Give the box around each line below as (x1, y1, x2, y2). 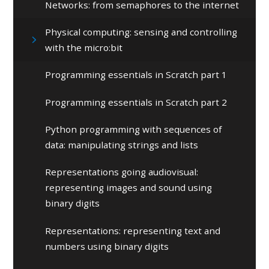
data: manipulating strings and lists (45, 139, 199, 151)
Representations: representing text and (45, 224, 221, 237)
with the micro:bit (45, 41, 123, 54)
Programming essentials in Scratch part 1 (45, 68, 228, 81)
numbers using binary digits (45, 240, 169, 252)
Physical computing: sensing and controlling (45, 26, 238, 38)
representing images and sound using (45, 181, 213, 194)
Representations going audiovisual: (45, 166, 199, 178)
